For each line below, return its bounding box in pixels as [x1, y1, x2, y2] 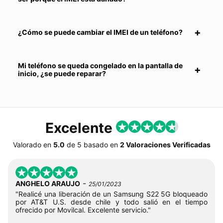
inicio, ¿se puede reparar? [18, 69, 106, 78]
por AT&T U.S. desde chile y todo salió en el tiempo [15, 197, 208, 206]
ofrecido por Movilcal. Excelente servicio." [15, 205, 151, 214]
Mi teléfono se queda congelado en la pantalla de [18, 61, 183, 70]
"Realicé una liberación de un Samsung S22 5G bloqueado [15, 189, 208, 198]
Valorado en [12, 140, 51, 149]
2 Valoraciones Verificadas [119, 140, 211, 149]
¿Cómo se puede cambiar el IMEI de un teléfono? [18, 27, 183, 36]
